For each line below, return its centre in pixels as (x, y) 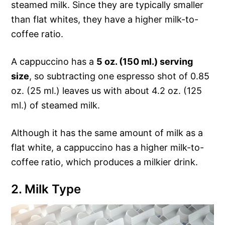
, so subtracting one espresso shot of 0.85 (120, 76)
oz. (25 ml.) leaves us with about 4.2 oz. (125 (107, 91)
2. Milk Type (46, 189)
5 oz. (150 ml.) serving (145, 62)
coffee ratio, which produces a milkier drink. (105, 162)
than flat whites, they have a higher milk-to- (105, 20)
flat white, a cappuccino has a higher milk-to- (108, 148)
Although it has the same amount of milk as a (107, 133)
